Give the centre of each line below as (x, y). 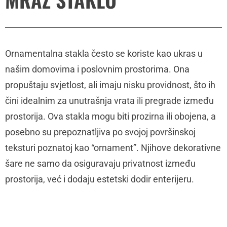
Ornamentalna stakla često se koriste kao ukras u (104, 53)
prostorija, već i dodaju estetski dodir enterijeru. (100, 179)
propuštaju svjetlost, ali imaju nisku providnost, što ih (110, 85)
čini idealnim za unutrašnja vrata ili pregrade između (109, 100)
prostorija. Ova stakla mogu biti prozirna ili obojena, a (110, 116)
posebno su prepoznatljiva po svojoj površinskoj (100, 132)
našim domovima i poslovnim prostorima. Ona (97, 69)
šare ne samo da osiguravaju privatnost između (100, 163)
